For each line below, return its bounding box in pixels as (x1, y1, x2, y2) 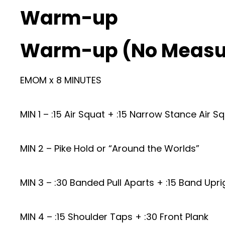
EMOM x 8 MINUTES (20, 74, 101, 86)
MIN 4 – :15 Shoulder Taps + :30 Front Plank (20, 210, 208, 223)
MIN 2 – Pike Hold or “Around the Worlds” (20, 142, 199, 155)
